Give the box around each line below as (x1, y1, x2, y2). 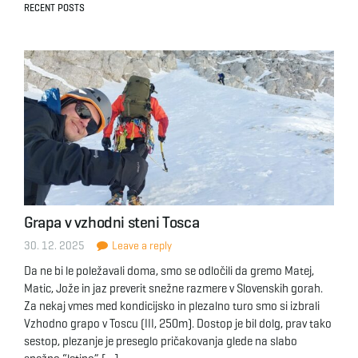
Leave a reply (109, 239, 172, 253)
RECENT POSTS (24, 2, 85, 14)
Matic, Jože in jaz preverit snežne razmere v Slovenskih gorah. (24, 281, 323, 296)
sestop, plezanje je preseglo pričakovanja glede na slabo (24, 334, 297, 348)
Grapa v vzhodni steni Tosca (24, 213, 200, 233)
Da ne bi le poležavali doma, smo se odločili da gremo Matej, (24, 264, 314, 278)
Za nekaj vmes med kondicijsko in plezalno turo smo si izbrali (24, 299, 320, 313)
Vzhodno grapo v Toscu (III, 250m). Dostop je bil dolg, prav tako (24, 316, 332, 331)
